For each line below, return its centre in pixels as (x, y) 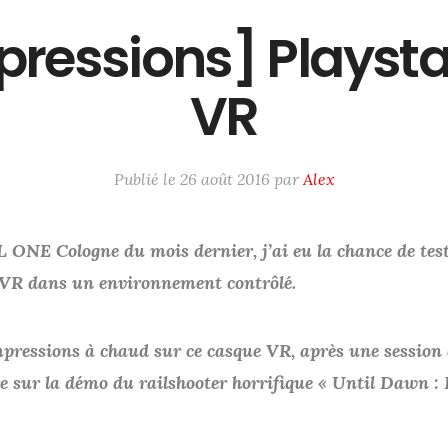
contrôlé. (261, 283)
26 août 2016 (224, 179)
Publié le (146, 179)
